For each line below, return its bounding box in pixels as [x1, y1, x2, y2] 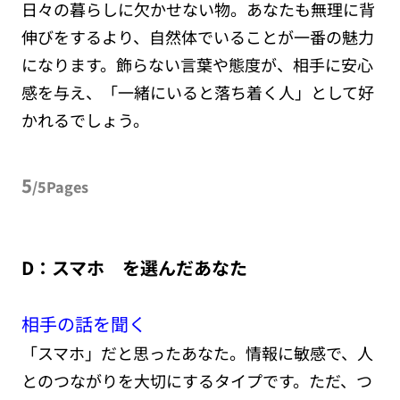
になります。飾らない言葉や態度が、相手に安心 [21, 52, 373, 76]
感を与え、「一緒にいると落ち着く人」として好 [21, 79, 374, 104]
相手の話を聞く [21, 310, 146, 337]
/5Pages [31, 175, 88, 197]
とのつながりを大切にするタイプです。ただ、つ [21, 368, 372, 392]
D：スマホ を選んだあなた [21, 254, 247, 280]
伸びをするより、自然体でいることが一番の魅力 [21, 24, 374, 48]
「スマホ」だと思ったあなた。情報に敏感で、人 [21, 340, 373, 364]
